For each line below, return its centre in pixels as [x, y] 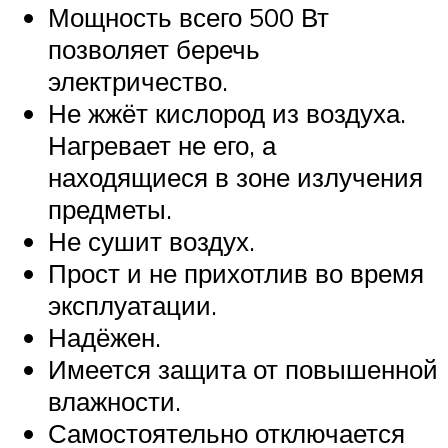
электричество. [138, 80]
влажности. [114, 400]
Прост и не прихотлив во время [236, 272]
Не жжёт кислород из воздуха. [227, 112]
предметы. [110, 208]
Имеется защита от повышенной [243, 368]
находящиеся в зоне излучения [235, 176]
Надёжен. [104, 336]
